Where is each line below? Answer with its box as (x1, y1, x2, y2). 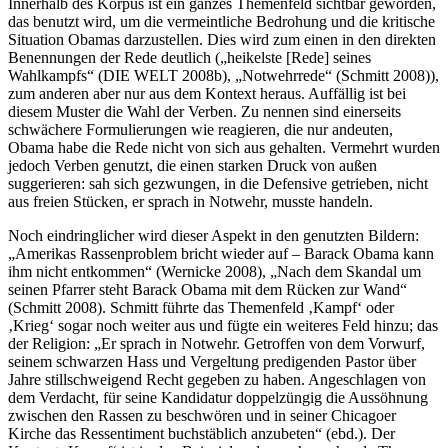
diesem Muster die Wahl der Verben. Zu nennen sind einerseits (8, 103, 401, 121)
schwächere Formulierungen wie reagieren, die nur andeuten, (8, 121, 393, 139)
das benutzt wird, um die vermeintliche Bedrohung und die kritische (8, 13, 435, 31)
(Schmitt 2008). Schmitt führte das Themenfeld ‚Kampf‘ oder (8, 299, 394, 317)
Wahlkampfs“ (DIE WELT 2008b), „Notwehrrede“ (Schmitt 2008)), (8, 67, 439, 85)
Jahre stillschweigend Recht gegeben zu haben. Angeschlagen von (8, 371, 426, 389)
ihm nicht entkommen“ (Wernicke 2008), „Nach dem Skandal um (8, 263, 421, 281)
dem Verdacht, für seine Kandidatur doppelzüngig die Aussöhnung (8, 389, 428, 407)
